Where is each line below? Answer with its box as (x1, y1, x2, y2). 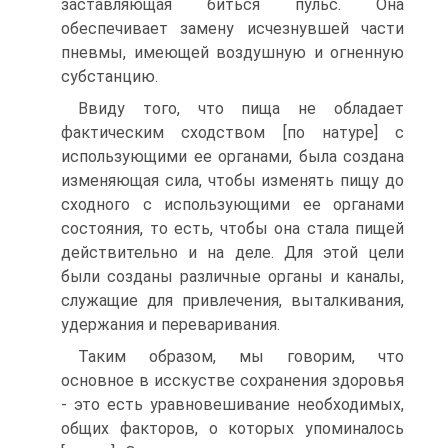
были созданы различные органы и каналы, (61, 267, 404, 286)
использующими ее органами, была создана (61, 147, 404, 166)
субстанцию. (61, 67, 158, 86)
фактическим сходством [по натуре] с (61, 123, 404, 142)
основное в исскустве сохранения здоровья (61, 371, 404, 390)
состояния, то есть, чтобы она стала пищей (61, 219, 404, 238)
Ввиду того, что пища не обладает (78, 99, 404, 118)
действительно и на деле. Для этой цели (61, 243, 404, 262)
